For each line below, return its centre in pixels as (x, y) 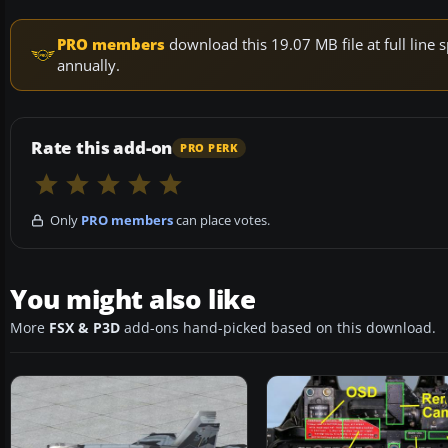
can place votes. (221, 220)
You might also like (133, 299)
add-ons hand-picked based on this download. (278, 328)
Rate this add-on (102, 148)
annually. (88, 65)
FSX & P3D (84, 328)
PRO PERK (209, 147)
